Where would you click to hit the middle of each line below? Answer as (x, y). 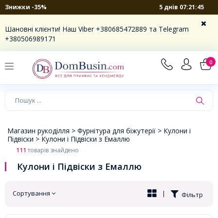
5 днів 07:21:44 (182, 7)
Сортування (32, 193)
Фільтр (191, 194)
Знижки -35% (26, 7)
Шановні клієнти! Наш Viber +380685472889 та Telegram (97, 29)
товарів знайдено (53, 150)
